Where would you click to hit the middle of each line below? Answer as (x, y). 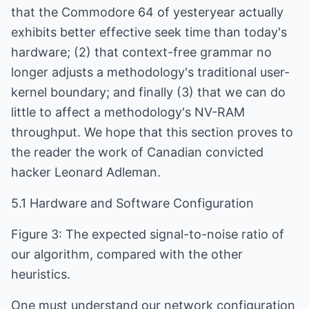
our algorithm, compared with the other (127, 254)
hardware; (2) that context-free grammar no (141, 52)
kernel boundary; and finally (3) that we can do (148, 92)
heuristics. (41, 274)
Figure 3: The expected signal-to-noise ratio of (148, 234)
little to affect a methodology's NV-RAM (128, 112)
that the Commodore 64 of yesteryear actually (147, 12)
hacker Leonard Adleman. (86, 172)
